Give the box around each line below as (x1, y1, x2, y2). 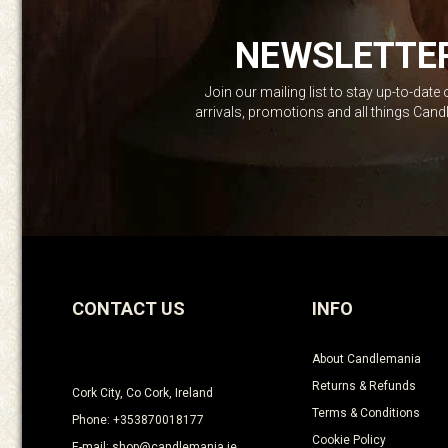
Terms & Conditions (312, 406, 420, 420)
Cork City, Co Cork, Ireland (72, 386, 213, 400)
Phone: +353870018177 (72, 413, 204, 427)
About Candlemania (312, 352, 421, 366)
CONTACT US (72, 298, 185, 319)
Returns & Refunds (312, 379, 416, 393)
